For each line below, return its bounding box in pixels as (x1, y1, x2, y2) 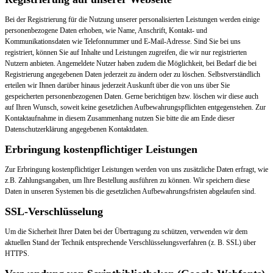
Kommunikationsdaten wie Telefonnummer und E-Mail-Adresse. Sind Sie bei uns (5, 37, 241, 46)
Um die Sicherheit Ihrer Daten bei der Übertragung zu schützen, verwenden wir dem (5, 227, 247, 236)
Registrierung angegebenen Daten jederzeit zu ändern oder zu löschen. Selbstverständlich (5, 70, 260, 79)
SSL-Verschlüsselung (5, 205, 103, 218)
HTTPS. (5, 249, 29, 258)
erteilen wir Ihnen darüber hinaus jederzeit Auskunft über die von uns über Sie (5, 81, 230, 90)
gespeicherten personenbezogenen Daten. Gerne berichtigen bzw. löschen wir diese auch (5, 92, 258, 101)
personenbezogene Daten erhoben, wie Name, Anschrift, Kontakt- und (5, 26, 207, 35)
